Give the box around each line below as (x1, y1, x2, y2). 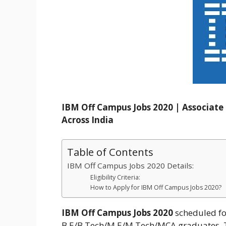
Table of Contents (67, 144, 153, 159)
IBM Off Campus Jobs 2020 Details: (67, 160, 194, 171)
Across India (62, 114, 114, 126)
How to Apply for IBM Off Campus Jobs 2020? (90, 183, 223, 192)
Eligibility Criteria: (90, 173, 141, 182)
